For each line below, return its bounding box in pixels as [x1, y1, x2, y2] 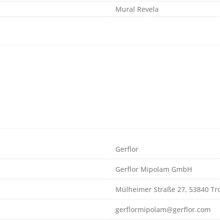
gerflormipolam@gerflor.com [115, 205, 211, 215]
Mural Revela [115, 4, 159, 14]
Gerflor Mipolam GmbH [115, 165, 192, 174]
